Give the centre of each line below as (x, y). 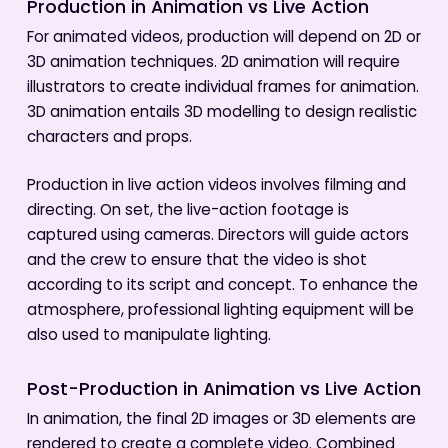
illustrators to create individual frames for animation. (222, 88)
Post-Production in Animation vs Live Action (223, 391)
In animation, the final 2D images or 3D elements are (221, 421)
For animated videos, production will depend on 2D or (223, 38)
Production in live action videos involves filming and (216, 186)
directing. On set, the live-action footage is (187, 211)
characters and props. (109, 138)
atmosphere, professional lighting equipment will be (220, 311)
